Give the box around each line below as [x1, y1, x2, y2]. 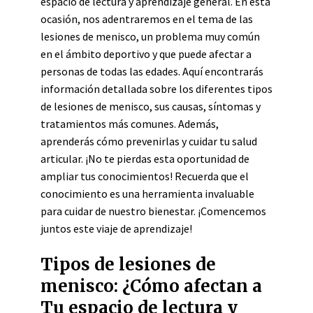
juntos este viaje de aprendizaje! [41, 221, 192, 235]
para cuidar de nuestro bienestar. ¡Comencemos [41, 204, 266, 218]
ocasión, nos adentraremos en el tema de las [41, 12, 253, 26]
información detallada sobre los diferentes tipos [41, 82, 272, 96]
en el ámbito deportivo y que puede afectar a [41, 47, 252, 61]
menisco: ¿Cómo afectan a [41, 275, 262, 297]
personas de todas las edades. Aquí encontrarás [41, 64, 263, 78]
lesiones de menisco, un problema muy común [41, 29, 260, 43]
